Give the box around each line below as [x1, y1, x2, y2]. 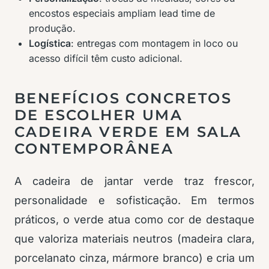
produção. [29, 22, 76, 34]
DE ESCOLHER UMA [14, 106, 183, 124]
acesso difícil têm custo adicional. [29, 52, 183, 64]
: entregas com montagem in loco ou [71, 37, 238, 49]
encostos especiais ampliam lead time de [29, 7, 215, 19]
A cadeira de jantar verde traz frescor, [14, 175, 255, 187]
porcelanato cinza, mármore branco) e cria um [14, 252, 255, 264]
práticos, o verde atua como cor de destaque [14, 213, 255, 226]
